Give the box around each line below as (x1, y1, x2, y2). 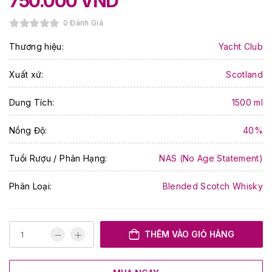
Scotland (226, 69, 263, 80)
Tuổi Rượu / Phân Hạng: (9, 153, 107, 163)
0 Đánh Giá (63, 18, 103, 27)
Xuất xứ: (9, 69, 44, 80)
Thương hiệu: (9, 41, 64, 52)
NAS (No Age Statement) (159, 153, 263, 163)
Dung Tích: (9, 97, 55, 107)
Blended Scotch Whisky (162, 181, 263, 191)
